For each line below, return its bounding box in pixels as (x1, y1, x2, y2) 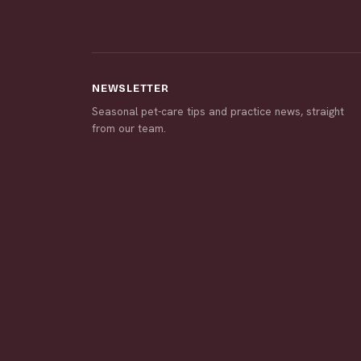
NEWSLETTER (92, 82, 169, 96)
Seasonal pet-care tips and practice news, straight (92, 104, 344, 119)
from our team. (92, 121, 166, 136)
